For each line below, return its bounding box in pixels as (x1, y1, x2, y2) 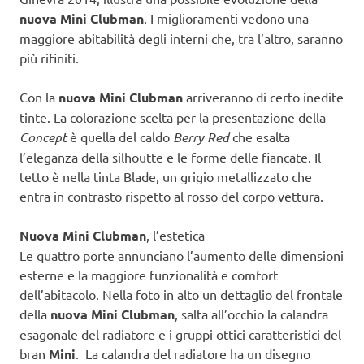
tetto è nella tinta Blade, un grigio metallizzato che (19, 167, 312, 184)
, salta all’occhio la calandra (175, 305, 328, 322)
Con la (19, 88, 58, 105)
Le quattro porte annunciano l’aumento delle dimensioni (19, 246, 344, 263)
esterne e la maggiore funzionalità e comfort (19, 266, 278, 283)
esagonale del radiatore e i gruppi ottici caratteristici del (19, 325, 341, 342)
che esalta (229, 128, 290, 145)
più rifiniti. (19, 49, 79, 66)
